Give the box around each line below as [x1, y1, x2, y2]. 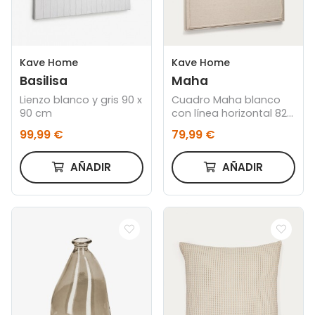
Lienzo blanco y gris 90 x [20, 92, 143, 107]
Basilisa [20, 72, 68, 89]
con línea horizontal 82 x [172, 105, 295, 120]
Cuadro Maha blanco [172, 92, 281, 107]
